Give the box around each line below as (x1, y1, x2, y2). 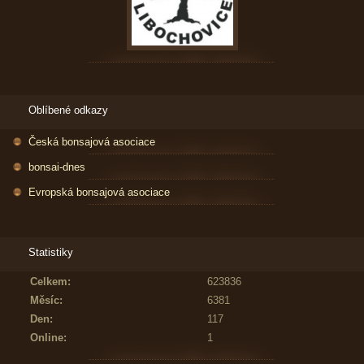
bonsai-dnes (28, 160, 85, 173)
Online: (30, 331, 67, 344)
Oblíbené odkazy (28, 103, 108, 116)
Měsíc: (30, 293, 63, 306)
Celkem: (30, 275, 71, 288)
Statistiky (28, 245, 73, 258)
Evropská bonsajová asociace (28, 185, 170, 198)
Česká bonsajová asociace (28, 135, 155, 148)
